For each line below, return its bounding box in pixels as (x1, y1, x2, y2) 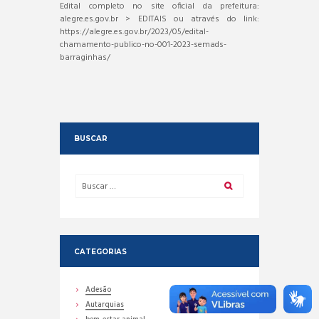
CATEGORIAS (73, 246, 127, 256)
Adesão (85, 284, 112, 297)
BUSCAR (73, 134, 108, 143)
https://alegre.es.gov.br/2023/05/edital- (60, 24, 209, 39)
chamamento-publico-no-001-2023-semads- (60, 37, 226, 52)
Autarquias (85, 299, 125, 312)
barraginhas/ (60, 50, 110, 65)
